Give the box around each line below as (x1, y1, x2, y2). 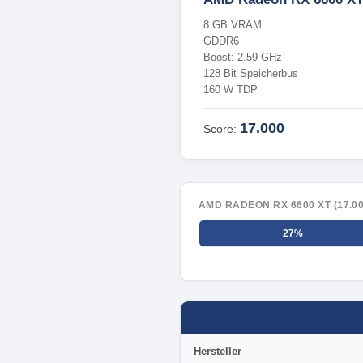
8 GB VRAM (203, 19, 262, 31)
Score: (203, 122, 240, 135)
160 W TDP (203, 83, 258, 96)
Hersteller (194, 345, 241, 358)
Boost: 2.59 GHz (203, 51, 282, 63)
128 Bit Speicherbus (203, 67, 298, 79)
